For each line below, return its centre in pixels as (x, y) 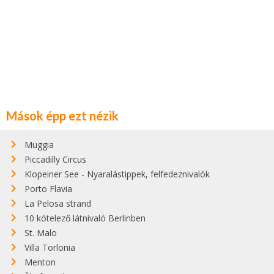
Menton (40, 262)
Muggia (39, 144)
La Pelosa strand (58, 203)
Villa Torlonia (50, 247)
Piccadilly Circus (55, 159)
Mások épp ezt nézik (62, 115)
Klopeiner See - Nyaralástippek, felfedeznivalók (117, 174)
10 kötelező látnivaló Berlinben (85, 218)
